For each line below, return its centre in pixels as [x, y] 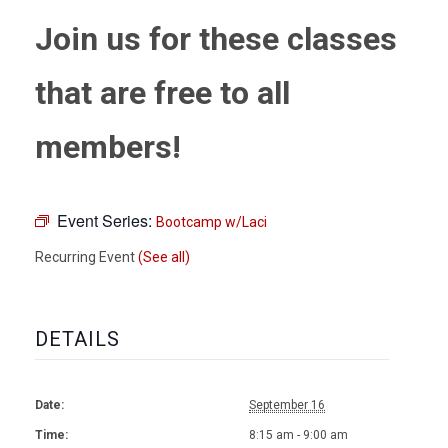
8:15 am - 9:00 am [298, 435]
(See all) [164, 257]
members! [108, 147]
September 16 [287, 405]
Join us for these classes [216, 39]
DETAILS [77, 339]
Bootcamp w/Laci [211, 222]
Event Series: [106, 221]
